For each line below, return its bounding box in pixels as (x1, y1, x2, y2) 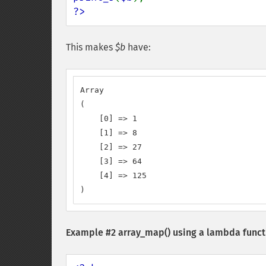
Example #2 (66, 227, 118, 238)
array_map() (118, 227, 170, 238)
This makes (66, 42, 115, 53)
